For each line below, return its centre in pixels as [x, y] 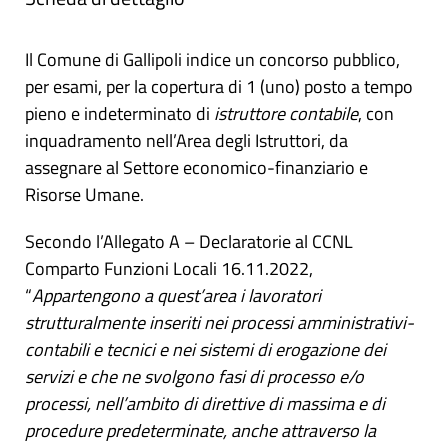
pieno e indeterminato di [119, 113]
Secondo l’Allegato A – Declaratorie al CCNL [189, 241]
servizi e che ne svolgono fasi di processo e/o [194, 376]
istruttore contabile [286, 113]
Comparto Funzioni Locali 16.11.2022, [169, 268]
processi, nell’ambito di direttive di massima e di [205, 403]
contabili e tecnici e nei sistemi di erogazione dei [205, 349]
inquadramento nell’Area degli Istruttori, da [186, 140]
